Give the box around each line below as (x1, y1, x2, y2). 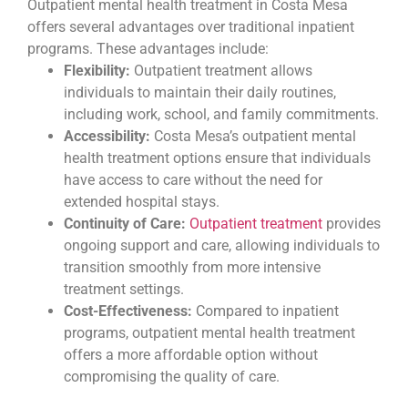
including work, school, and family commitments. (64, 105, 379, 123)
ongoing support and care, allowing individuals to (64, 236, 380, 254)
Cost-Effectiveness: (64, 301, 192, 320)
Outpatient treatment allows (130, 61, 312, 79)
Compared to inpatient (192, 301, 339, 320)
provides (322, 214, 381, 232)
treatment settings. (64, 280, 184, 298)
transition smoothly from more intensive (64, 258, 321, 276)
